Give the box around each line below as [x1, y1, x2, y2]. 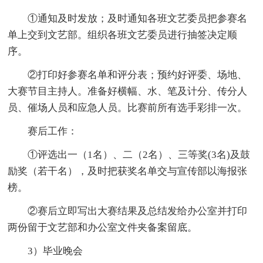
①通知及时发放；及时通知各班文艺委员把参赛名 [8, 12, 248, 24]
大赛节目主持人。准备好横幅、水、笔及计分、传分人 [8, 85, 248, 97]
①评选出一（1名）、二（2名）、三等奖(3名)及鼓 [8, 149, 251, 160]
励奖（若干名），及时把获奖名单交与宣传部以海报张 [8, 165, 248, 177]
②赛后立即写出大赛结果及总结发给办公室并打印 [8, 205, 248, 217]
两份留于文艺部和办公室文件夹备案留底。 [8, 221, 198, 233]
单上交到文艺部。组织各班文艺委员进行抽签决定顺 [8, 29, 238, 41]
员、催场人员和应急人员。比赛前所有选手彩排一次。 [8, 102, 248, 113]
